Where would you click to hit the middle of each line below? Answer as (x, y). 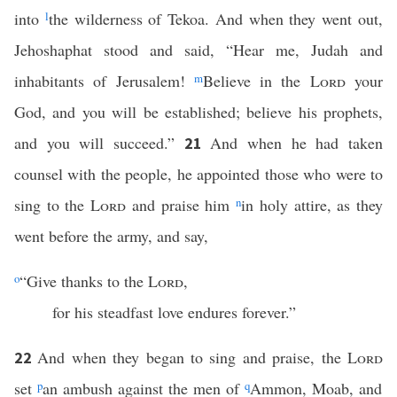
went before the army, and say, (111, 236)
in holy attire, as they (312, 205)
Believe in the (256, 81)
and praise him (181, 205)
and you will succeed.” (99, 143)
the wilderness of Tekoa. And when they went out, (216, 19)
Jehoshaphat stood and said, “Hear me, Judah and (198, 50)
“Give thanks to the (84, 281)
